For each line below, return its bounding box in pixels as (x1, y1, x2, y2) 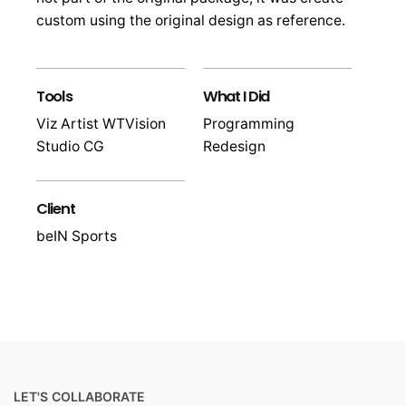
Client (36, 198, 75, 219)
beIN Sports (36, 227, 117, 245)
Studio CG (36, 137, 104, 155)
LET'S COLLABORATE (14, 388, 145, 404)
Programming (203, 114, 295, 132)
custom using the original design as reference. (36, 11, 345, 29)
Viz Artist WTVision (36, 114, 166, 132)
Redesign (203, 137, 266, 155)
